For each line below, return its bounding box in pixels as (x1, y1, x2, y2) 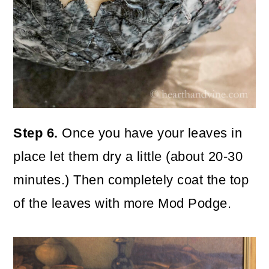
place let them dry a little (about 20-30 (13, 149, 243, 165)
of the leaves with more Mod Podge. (13, 196, 232, 211)
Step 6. (13, 125, 58, 141)
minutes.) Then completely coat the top (13, 172, 249, 188)
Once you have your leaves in (58, 125, 243, 141)
